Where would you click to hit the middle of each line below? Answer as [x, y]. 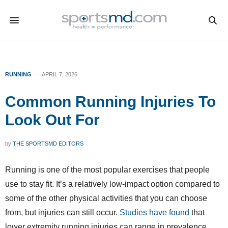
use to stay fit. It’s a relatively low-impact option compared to [112, 184]
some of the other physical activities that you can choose [106, 198]
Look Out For [52, 120]
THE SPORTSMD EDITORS [48, 144]
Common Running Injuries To [110, 102]
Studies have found [153, 212]
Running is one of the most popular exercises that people [107, 170]
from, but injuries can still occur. [61, 212]
